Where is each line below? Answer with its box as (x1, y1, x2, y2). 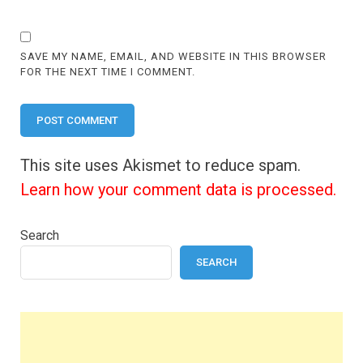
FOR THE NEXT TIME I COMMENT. (20, 65, 196, 78)
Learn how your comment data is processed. (20, 179, 336, 199)
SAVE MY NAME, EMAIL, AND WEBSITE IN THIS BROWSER (20, 49, 327, 62)
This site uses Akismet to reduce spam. (20, 155, 301, 175)
